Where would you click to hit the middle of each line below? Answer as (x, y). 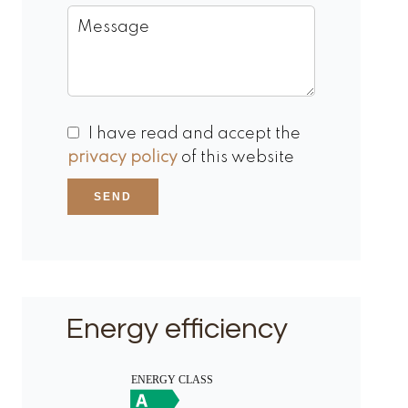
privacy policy (122, 158)
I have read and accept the (194, 134)
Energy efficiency (177, 330)
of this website (236, 158)
